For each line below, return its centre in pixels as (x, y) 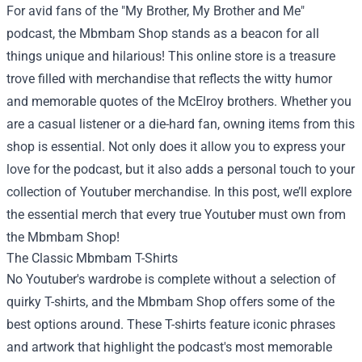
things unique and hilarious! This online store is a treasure (171, 56)
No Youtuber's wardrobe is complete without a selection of (171, 279)
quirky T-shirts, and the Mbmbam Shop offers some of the (170, 302)
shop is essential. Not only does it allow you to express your (176, 147)
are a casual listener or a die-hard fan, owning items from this (181, 124)
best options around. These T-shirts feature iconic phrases (171, 324)
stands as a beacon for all (244, 34)
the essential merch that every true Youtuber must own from (176, 215)
